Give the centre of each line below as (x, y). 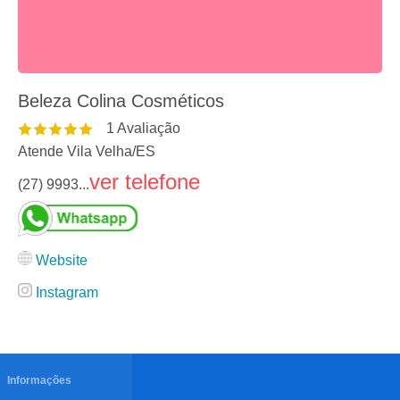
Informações (39, 380)
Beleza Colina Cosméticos (121, 101)
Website (62, 260)
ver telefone (145, 182)
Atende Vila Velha (75, 151)
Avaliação (147, 128)
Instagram (67, 292)
